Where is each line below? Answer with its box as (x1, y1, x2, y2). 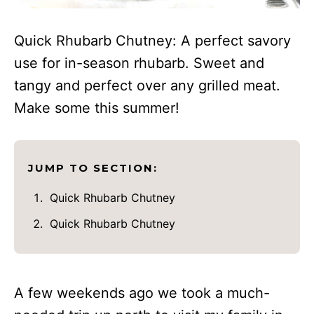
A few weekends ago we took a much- (14, 285, 270, 302)
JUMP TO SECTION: (28, 161, 158, 175)
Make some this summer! (14, 100, 179, 117)
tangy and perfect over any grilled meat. (14, 77, 280, 95)
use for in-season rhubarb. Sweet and (14, 55, 264, 72)
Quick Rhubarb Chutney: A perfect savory (14, 32, 291, 50)
